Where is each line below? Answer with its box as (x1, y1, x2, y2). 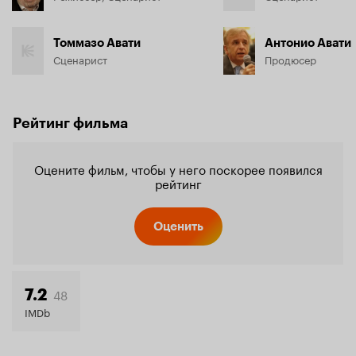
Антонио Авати (265, 36, 351, 50)
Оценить (153, 219, 203, 234)
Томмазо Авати (53, 36, 141, 50)
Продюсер (265, 51, 316, 67)
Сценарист (53, 51, 107, 67)
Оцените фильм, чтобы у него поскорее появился (33, 159, 323, 178)
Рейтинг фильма (13, 114, 128, 132)
